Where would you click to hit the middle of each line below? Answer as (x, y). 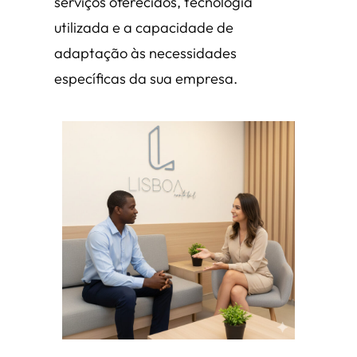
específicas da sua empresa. (146, 79)
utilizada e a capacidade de (144, 28)
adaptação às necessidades (145, 53)
